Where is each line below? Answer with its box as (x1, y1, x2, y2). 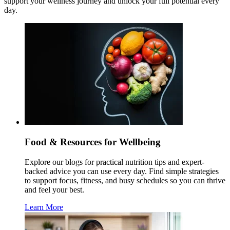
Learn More (25, 202, 63, 212)
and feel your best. (25, 185, 84, 194)
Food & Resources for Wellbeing (25, 137, 161, 148)
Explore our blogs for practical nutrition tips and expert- (25, 157, 204, 166)
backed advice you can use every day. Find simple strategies (25, 166, 219, 176)
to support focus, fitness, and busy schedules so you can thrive (25, 176, 225, 185)
